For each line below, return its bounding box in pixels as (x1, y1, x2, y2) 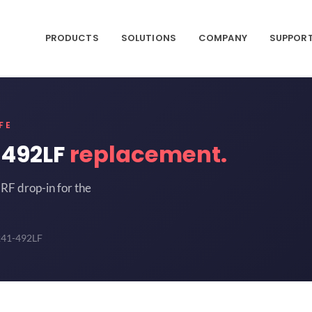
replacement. (70, 138, 227, 170)
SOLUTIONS (120, 31, 176, 45)
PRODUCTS (45, 31, 99, 45)
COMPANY (198, 31, 247, 45)
